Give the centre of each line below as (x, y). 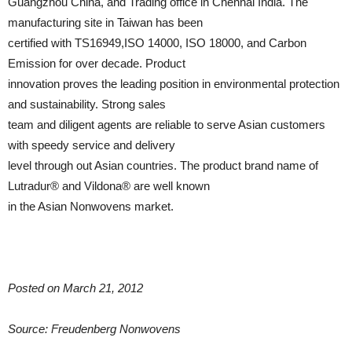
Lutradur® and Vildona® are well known (109, 186)
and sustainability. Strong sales (87, 104)
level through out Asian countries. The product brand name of (163, 165)
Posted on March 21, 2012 (75, 288)
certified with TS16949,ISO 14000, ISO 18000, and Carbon (157, 43)
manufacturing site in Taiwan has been (105, 22)
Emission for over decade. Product (97, 63)
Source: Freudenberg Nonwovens (94, 329)
